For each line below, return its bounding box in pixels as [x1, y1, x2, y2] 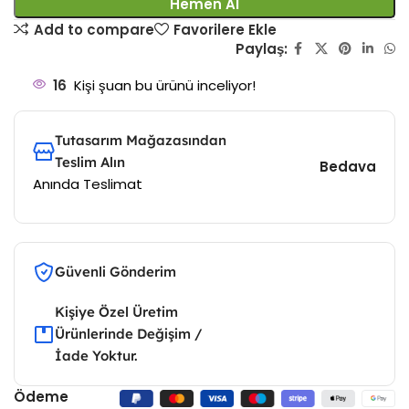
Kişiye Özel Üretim [55, 303, 178, 321]
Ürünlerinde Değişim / [55, 325, 203, 343]
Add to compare [33, 19, 154, 39]
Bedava [319, 157, 376, 177]
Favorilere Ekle [173, 19, 277, 39]
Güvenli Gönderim [55, 263, 176, 281]
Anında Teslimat [33, 174, 142, 194]
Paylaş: [235, 38, 288, 58]
